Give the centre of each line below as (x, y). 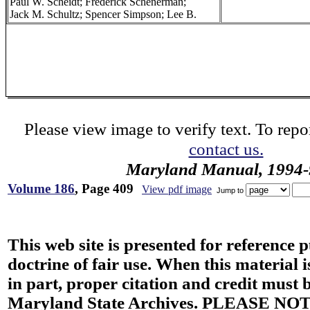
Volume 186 (41, 189)
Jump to (230, 190)
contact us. (226, 149)
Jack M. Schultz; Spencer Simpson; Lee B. (103, 14)
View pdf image (177, 189)
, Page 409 (104, 189)
